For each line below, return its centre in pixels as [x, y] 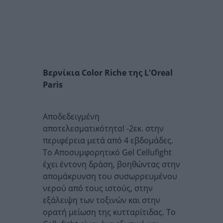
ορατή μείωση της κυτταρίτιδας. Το [109, 212]
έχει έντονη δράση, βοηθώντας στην [111, 164]
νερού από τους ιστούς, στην [98, 188]
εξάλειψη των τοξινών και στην [102, 200]
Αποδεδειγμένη [71, 116]
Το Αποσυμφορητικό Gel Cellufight [107, 152]
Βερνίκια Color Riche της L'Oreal [108, 73]
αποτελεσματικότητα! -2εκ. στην [103, 128]
